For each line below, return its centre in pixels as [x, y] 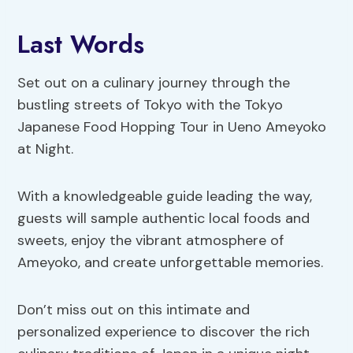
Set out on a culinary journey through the [154, 82]
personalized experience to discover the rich [164, 331]
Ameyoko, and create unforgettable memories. [171, 262]
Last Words [81, 44]
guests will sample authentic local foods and [164, 218]
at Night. [46, 149]
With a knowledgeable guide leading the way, [165, 196]
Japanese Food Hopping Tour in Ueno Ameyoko [172, 126]
